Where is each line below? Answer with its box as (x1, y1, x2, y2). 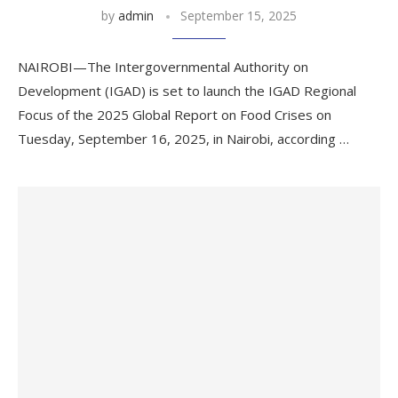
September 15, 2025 (180, 7, 297, 24)
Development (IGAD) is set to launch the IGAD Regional (18, 82, 356, 99)
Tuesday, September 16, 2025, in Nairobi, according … (18, 130, 349, 147)
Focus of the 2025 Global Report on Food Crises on (18, 106, 331, 123)
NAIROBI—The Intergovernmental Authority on (18, 58, 308, 76)
